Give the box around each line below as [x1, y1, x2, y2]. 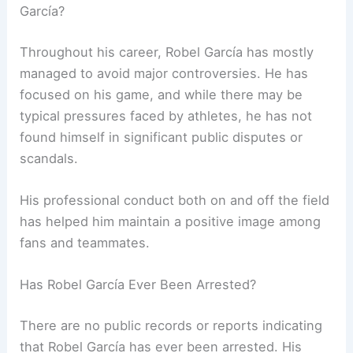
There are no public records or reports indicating [20, 317, 323, 333]
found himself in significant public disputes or [20, 128, 303, 145]
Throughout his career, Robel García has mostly [20, 43, 314, 60]
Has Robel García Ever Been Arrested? [20, 277, 257, 293]
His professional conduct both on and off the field [20, 191, 330, 208]
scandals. [20, 150, 79, 166]
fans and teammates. [20, 234, 150, 251]
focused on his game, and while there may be [20, 86, 303, 102]
